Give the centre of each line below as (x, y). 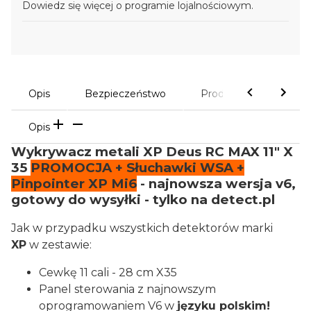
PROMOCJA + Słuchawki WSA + (137, 167)
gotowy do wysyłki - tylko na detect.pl (143, 199)
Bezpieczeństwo (125, 93)
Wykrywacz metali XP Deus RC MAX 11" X (152, 151)
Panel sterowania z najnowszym (127, 289)
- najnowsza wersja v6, (216, 183)
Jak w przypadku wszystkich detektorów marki (142, 228)
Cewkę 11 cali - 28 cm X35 (108, 273)
